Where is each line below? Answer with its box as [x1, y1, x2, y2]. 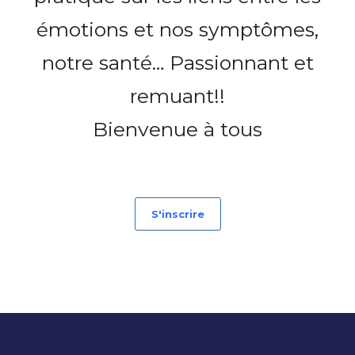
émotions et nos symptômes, [36, 17, 319, 41]
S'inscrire [151, 207, 204, 220]
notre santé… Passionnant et [41, 50, 314, 74]
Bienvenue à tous [93, 116, 262, 141]
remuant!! [130, 83, 225, 108]
